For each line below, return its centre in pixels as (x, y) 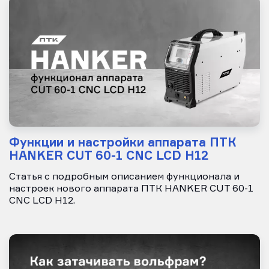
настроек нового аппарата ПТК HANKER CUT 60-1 (131, 189)
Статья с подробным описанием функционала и (124, 177)
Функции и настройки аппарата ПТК (122, 142)
